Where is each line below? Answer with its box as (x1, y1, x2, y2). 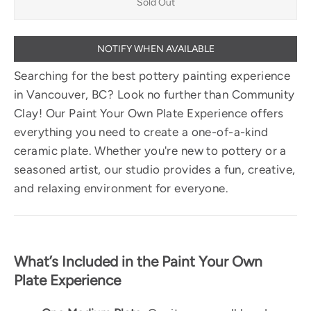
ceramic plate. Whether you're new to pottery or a (14, 143, 287, 158)
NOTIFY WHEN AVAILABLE (96, 42, 215, 55)
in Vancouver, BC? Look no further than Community (14, 87, 295, 101)
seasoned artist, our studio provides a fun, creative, (14, 162, 296, 176)
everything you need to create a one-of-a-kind (14, 124, 269, 139)
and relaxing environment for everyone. (14, 180, 229, 195)
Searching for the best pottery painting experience (14, 68, 291, 83)
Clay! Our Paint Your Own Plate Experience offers (14, 106, 284, 120)
